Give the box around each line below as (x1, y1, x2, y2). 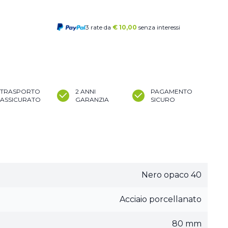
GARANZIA (75, 96, 109, 103)
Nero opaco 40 (141, 170, 202, 180)
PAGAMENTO (151, 88, 192, 95)
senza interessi (138, 23, 180, 31)
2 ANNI (75, 88, 96, 95)
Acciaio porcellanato (120, 194, 202, 204)
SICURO (151, 96, 175, 103)
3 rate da (85, 23, 112, 31)
